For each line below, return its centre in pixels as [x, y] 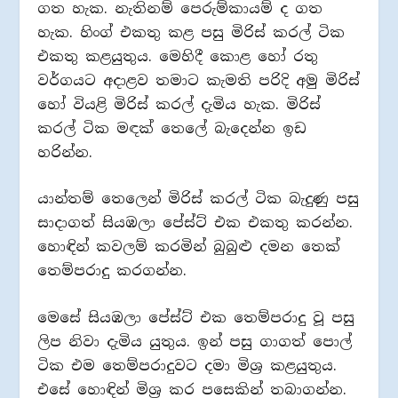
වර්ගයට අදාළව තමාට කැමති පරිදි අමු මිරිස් [199, 80]
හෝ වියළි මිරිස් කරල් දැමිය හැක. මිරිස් [179, 104]
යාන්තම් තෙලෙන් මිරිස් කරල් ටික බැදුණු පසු [199, 199]
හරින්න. [65, 152]
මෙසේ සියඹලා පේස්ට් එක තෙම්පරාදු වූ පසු [196, 317]
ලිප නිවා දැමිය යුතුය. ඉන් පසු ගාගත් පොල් [195, 341]
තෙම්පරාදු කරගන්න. [112, 271]
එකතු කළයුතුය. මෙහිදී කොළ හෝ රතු [178, 56]
